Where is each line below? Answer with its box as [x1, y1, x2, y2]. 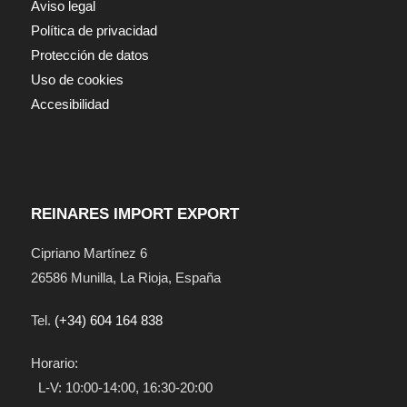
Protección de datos [30, 46, 149, 63]
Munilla [70, 269, 113, 285]
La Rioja [119, 269, 168, 285]
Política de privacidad [30, 22, 157, 38]
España [174, 269, 221, 285]
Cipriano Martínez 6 [30, 244, 147, 261]
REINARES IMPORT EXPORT [30, 205, 239, 223]
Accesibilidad [30, 95, 109, 112]
